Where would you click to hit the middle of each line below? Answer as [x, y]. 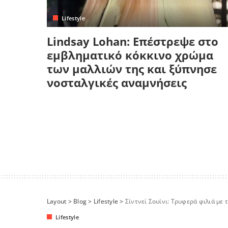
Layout [57, 201]
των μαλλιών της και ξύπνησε [132, 68]
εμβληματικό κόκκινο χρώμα [130, 55]
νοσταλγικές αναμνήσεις [117, 82]
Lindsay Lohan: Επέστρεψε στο [133, 41]
